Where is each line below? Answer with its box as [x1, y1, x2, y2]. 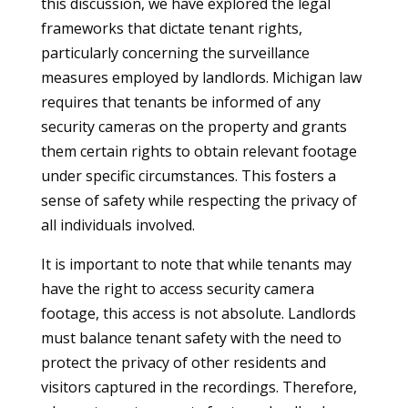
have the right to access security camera [40, 279, 314, 299]
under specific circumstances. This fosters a [40, 166, 336, 186]
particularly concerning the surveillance [40, 43, 310, 63]
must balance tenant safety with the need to [40, 328, 342, 348]
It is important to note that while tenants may [40, 254, 352, 274]
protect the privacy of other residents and [40, 352, 326, 372]
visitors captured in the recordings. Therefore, [40, 377, 357, 397]
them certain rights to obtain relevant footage [40, 141, 357, 161]
